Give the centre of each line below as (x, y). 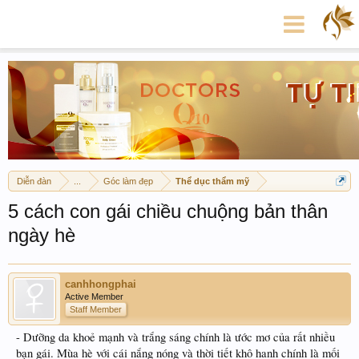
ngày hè (42, 235)
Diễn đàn (34, 181)
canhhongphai (101, 284)
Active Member (94, 296)
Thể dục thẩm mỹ (212, 181)
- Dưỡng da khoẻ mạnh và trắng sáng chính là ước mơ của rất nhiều (175, 337)
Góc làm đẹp (128, 181)
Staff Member (96, 309)
